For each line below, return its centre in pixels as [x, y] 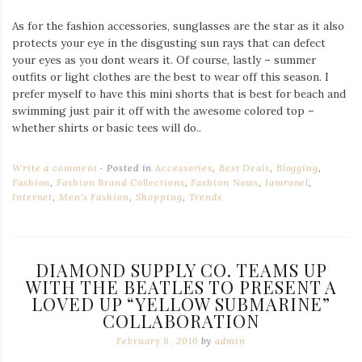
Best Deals [244, 167]
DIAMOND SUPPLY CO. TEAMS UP [181, 269]
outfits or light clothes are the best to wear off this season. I [170, 76]
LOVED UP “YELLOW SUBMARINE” [181, 303]
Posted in [130, 167]
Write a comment [55, 167]
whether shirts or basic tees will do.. [107, 127]
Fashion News [225, 182]
